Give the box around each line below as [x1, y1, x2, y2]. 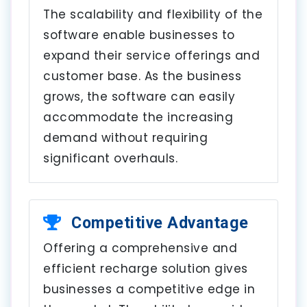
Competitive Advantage [66, 212, 249, 232]
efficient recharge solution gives [43, 260, 248, 277]
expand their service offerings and [43, 47, 260, 64]
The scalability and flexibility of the [43, 5, 262, 23]
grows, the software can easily [43, 88, 235, 105]
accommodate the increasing [43, 108, 233, 125]
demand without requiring [43, 129, 208, 146]
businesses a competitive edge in [43, 280, 255, 297]
